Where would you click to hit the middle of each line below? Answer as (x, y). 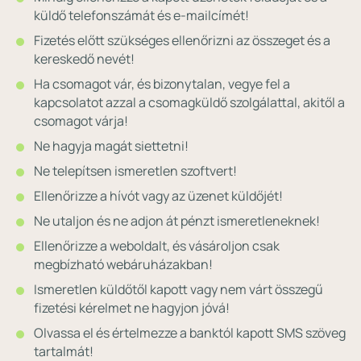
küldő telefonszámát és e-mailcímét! (141, 15)
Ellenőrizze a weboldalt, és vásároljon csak (157, 246)
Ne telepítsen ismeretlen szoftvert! (135, 171)
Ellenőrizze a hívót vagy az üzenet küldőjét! (158, 196)
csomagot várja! (81, 121)
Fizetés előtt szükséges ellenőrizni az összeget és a (182, 40)
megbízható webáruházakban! (123, 264)
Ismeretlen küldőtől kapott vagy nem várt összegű (178, 289)
